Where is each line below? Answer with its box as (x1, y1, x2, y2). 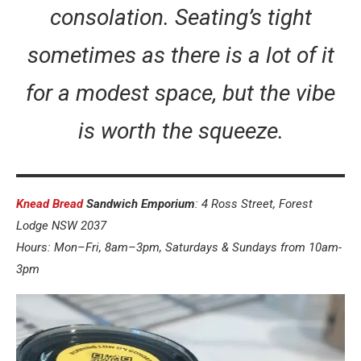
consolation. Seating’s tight (49, 4, 312, 31)
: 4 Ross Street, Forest (195, 197, 313, 212)
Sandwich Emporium (86, 197, 195, 212)
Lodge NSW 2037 (16, 218, 106, 234)
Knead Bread (16, 197, 86, 212)
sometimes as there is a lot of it (27, 42, 334, 69)
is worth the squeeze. (77, 118, 284, 145)
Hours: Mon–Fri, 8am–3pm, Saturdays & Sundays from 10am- (16, 240, 342, 255)
